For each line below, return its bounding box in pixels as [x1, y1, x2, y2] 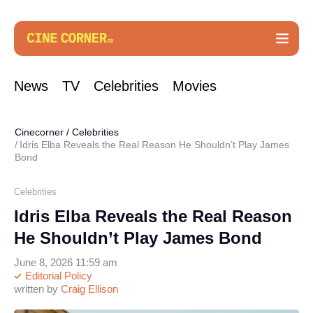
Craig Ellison [61, 283, 118, 295]
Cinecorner [15, 126, 64, 138]
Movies [173, 78, 217, 94]
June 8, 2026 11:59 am [14, 256, 117, 268]
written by [14, 283, 61, 295]
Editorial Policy [22, 270, 92, 282]
